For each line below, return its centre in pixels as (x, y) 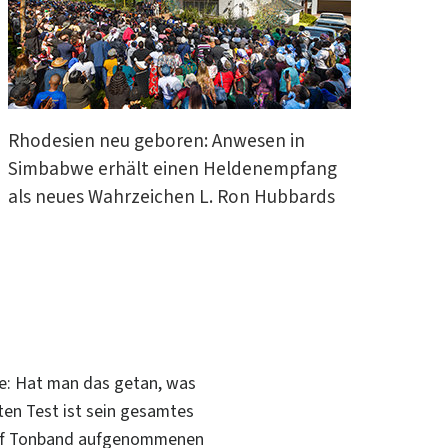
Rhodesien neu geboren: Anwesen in (156, 140)
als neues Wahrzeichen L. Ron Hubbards (171, 196)
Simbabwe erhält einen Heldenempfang (172, 168)
